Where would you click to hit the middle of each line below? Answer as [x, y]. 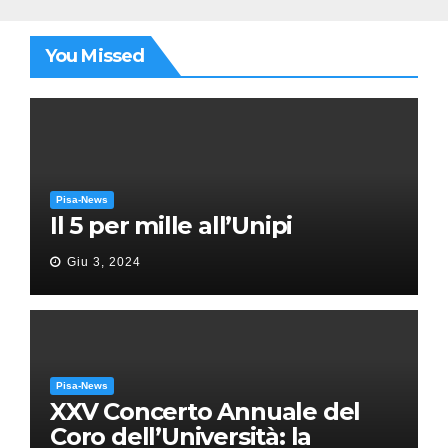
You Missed [94, 55]
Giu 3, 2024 [104, 261]
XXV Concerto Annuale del [205, 411]
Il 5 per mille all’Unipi [171, 225]
